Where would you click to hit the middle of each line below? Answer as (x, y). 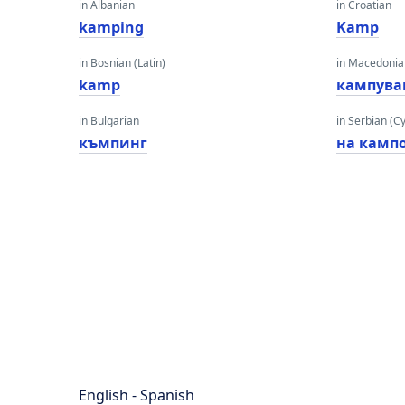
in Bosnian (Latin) (122, 63)
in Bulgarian (109, 121)
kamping (111, 27)
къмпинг (113, 143)
